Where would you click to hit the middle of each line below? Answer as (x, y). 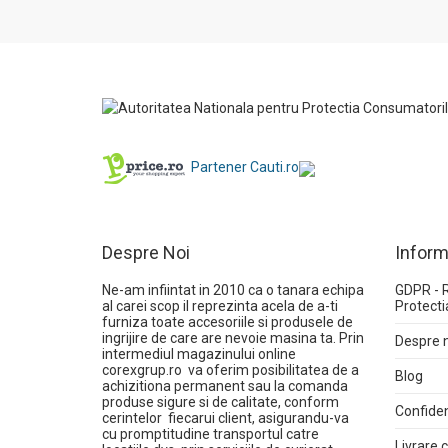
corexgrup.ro (142, 370)
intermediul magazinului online (199, 354)
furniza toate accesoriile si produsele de (227, 322)
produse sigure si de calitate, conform (220, 402)
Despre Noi (146, 252)
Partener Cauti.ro (245, 167)
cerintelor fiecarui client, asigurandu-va (225, 418)
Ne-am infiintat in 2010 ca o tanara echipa (233, 290)
